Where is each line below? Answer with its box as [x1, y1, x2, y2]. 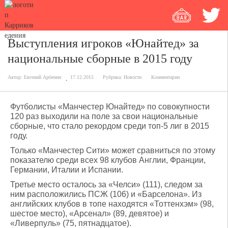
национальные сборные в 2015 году [8, 52, 192, 65]
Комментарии [151, 74, 180, 80]
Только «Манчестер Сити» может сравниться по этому [10, 146, 215, 155]
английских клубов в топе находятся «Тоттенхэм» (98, [10, 199, 214, 208]
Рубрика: [103, 74, 124, 80]
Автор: [8, 74, 24, 80]
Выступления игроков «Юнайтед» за [8, 37, 199, 50]
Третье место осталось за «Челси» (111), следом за [10, 180, 203, 189]
